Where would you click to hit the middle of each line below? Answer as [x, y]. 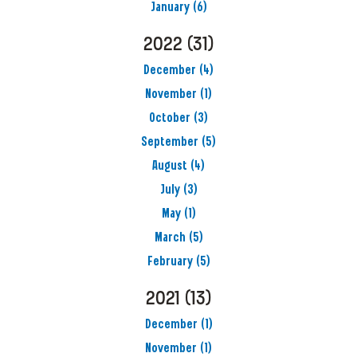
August [170, 167]
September [170, 143]
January [170, 8]
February [170, 262]
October [170, 119]
